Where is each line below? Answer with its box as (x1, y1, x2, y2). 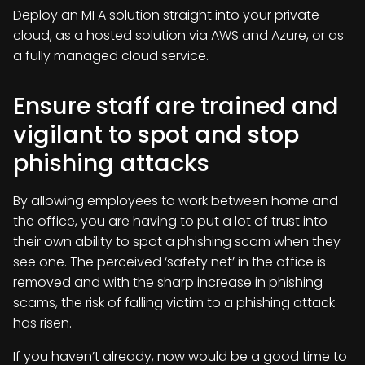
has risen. (13, 314, 72, 332)
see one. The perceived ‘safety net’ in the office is (13, 253, 326, 271)
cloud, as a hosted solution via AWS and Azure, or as (13, 26, 344, 45)
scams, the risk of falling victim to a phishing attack (13, 293, 335, 312)
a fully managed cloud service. (13, 46, 209, 65)
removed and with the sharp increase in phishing (13, 273, 323, 292)
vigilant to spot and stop (13, 118, 299, 151)
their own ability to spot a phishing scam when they (13, 232, 341, 251)
